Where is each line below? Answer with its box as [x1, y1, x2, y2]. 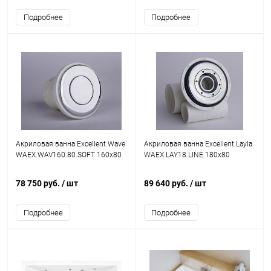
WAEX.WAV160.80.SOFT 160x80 [16, 151, 122, 159]
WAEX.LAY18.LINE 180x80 [143, 151, 230, 159]
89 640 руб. [143, 178, 190, 188]
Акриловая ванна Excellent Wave [16, 140, 125, 148]
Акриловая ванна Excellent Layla [143, 140, 252, 148]
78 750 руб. [16, 178, 62, 188]
